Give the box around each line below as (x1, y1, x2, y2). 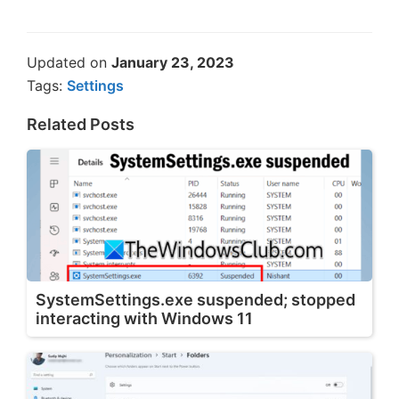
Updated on (27, 53, 111, 71)
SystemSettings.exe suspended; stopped (36, 289, 355, 309)
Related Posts (27, 114, 134, 134)
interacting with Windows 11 (36, 308, 253, 328)
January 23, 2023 (111, 53, 234, 71)
